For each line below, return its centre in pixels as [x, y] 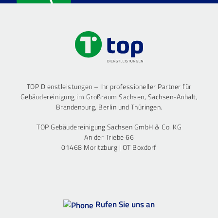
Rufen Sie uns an [124, 204]
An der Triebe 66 [109, 137]
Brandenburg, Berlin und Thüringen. [109, 107]
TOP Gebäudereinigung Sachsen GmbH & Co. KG [109, 127]
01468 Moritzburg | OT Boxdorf [109, 147]
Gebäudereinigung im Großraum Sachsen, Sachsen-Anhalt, [109, 96]
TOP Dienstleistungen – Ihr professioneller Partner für [109, 86]
